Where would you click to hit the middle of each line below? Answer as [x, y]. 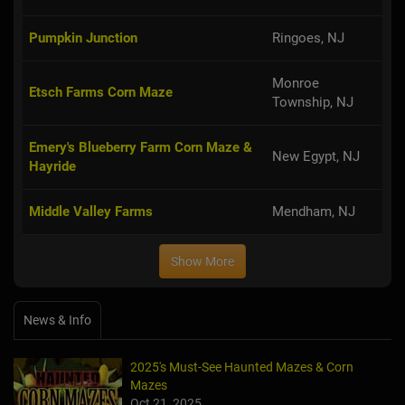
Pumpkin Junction [83, 38]
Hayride [52, 166]
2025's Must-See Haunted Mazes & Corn [242, 367]
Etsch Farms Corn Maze [101, 92]
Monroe [296, 83]
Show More [202, 261]
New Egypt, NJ [316, 156]
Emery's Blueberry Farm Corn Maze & [141, 147]
